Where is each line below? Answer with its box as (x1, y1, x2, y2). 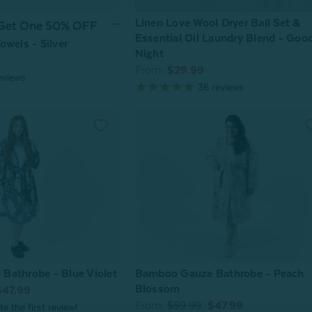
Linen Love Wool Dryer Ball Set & (134, 16, 301, 29)
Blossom (134, 283, 180, 296)
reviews (208, 81, 244, 93)
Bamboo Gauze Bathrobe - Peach (134, 267, 304, 281)
